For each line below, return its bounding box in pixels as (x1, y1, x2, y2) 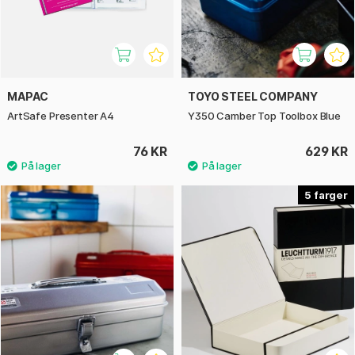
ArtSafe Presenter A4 (7, 109, 115, 122)
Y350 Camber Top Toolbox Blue (188, 109, 341, 122)
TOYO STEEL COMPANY (188, 89, 318, 103)
